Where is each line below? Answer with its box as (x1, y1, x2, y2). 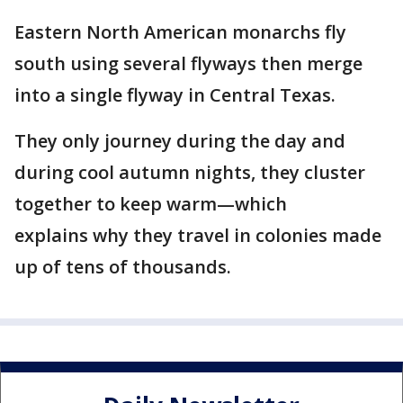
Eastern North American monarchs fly (14, 20, 346, 44)
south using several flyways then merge (14, 51, 363, 76)
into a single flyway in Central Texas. (14, 83, 336, 107)
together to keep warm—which (14, 192, 287, 216)
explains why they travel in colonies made (14, 223, 381, 247)
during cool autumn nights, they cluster (14, 160, 365, 184)
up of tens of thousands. (14, 255, 236, 279)
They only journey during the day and (14, 129, 345, 153)
